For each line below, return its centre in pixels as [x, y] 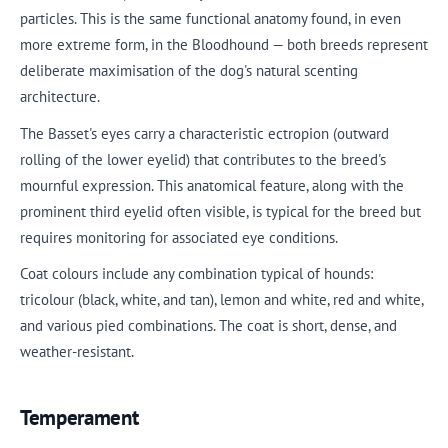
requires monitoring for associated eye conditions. [179, 237]
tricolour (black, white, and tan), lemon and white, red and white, [221, 299]
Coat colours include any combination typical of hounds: [196, 273]
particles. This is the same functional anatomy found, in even [210, 18]
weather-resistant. [77, 351]
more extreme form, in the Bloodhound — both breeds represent [224, 44]
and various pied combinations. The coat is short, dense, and [208, 325]
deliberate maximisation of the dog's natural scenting [189, 70]
